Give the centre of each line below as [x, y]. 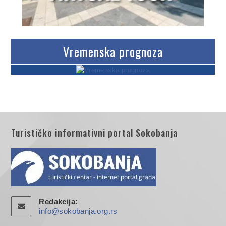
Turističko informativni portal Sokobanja [95, 132]
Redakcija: [59, 201]
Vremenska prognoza [113, 51]
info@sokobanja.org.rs [78, 211]
